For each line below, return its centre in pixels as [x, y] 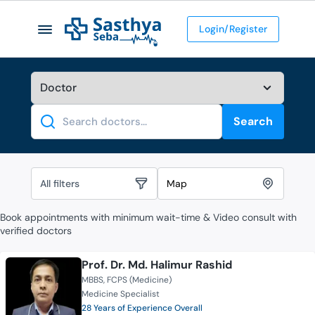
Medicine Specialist [121, 294]
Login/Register [233, 28]
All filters [60, 183]
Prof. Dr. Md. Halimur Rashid [157, 265]
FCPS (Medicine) [139, 280]
